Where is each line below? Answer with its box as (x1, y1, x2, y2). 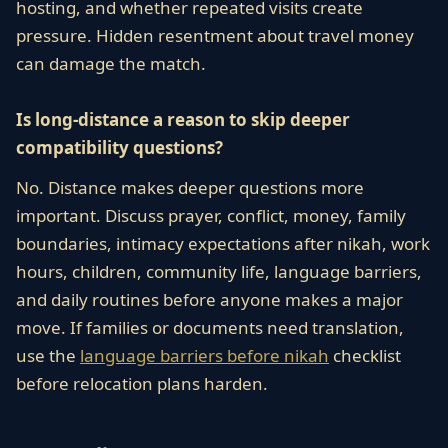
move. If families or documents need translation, (16, 316, 404, 339)
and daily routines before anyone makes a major (16, 288, 403, 311)
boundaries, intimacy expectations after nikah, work (16, 232, 430, 255)
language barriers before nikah (80, 344, 329, 367)
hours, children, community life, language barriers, (16, 260, 422, 283)
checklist (329, 344, 401, 367)
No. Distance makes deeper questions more (16, 176, 364, 199)
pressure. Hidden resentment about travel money (16, 24, 414, 47)
